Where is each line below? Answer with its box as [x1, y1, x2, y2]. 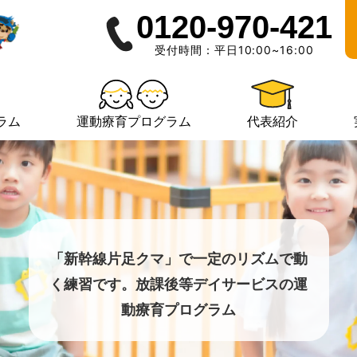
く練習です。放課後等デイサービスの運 [49, 276, 308, 292]
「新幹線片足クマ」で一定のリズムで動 [49, 250, 308, 267]
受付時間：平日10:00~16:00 [154, 43, 315, 57]
